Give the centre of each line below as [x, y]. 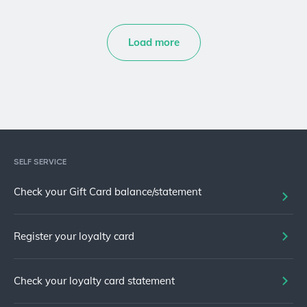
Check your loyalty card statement [94, 281]
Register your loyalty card [74, 236]
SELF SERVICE [40, 162]
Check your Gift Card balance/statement [108, 192]
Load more [153, 42]
